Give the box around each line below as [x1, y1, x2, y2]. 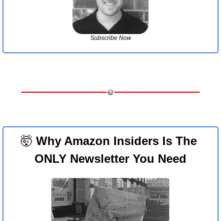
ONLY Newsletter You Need [35, 151, 186, 165]
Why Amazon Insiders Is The [33, 134, 197, 147]
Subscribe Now [90, 35, 131, 42]
